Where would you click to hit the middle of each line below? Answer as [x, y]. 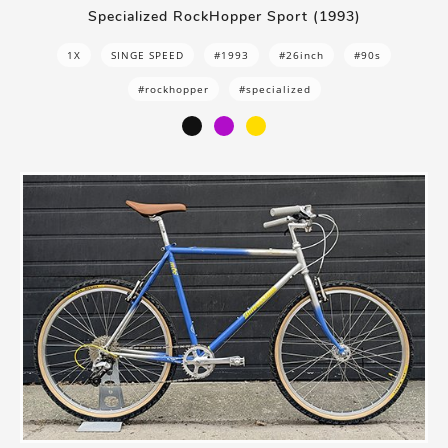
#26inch [301, 54]
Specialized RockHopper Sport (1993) [224, 16]
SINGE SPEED [147, 54]
